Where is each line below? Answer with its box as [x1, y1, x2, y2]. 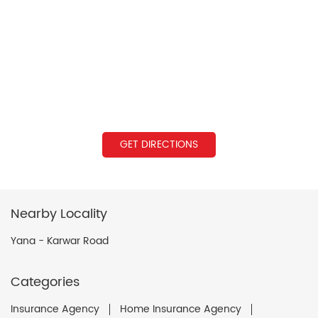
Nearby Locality [11, 203, 107, 224]
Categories [11, 271, 79, 292]
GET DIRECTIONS [120, 136, 198, 153]
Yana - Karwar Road [11, 232, 109, 249]
